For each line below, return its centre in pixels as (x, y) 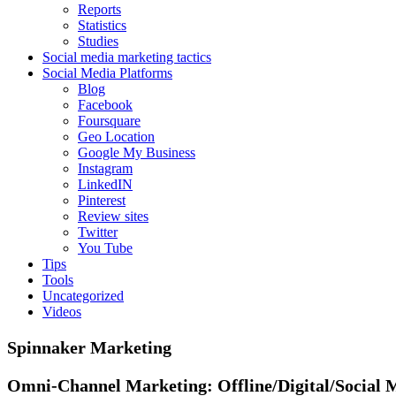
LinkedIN (105, 185)
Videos (62, 312)
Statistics (102, 26)
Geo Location (116, 137)
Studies (98, 42)
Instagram (105, 169)
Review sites (113, 217)
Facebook (105, 105)
